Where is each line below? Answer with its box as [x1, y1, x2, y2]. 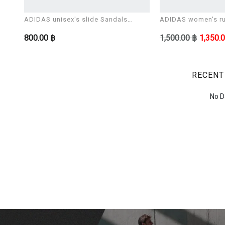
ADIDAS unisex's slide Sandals [24, 14, 128, 25]
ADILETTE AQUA [24, 24, 78, 34]
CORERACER [159, 24, 200, 34]
